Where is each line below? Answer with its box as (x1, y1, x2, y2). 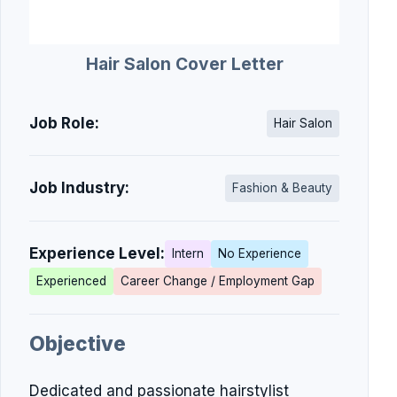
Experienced (36, 273, 106, 288)
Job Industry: (29, 179, 129, 198)
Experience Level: (29, 244, 165, 262)
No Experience (218, 245, 301, 261)
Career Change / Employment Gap (121, 273, 315, 288)
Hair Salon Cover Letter (85, 52, 284, 74)
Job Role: (29, 113, 99, 132)
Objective (29, 331, 126, 355)
